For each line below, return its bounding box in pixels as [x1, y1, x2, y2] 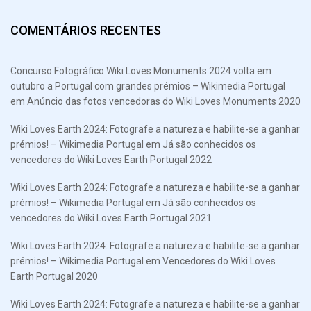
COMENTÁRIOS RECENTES [10, 22, 161, 37]
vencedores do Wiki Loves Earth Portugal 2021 [10, 212, 212, 224]
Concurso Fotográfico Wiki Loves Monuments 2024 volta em [10, 65, 271, 76]
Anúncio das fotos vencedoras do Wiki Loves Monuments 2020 [27, 95, 301, 107]
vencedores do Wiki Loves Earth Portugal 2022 [10, 153, 212, 165]
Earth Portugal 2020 [10, 270, 98, 282]
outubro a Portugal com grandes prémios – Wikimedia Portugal [10, 80, 285, 92]
